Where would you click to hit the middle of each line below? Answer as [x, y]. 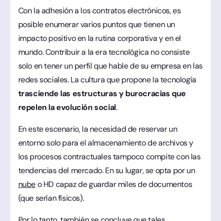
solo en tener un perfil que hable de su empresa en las [110, 66]
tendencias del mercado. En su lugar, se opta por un [107, 170]
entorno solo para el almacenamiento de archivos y [106, 143]
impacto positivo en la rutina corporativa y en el [99, 38]
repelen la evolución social [67, 107]
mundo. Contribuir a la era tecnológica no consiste [104, 52]
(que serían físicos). [51, 198]
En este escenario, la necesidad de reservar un [98, 129]
